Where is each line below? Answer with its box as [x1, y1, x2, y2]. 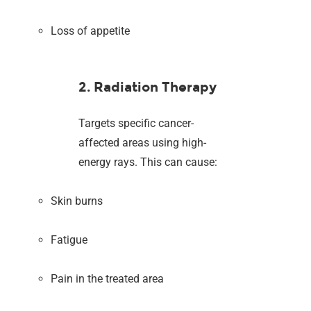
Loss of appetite [51, 24, 131, 37]
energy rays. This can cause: [78, 155, 218, 169]
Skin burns [51, 194, 103, 208]
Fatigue [51, 233, 88, 246]
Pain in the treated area [51, 271, 165, 285]
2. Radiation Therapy [78, 78, 217, 95]
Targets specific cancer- [78, 116, 194, 130]
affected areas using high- [78, 135, 207, 149]
